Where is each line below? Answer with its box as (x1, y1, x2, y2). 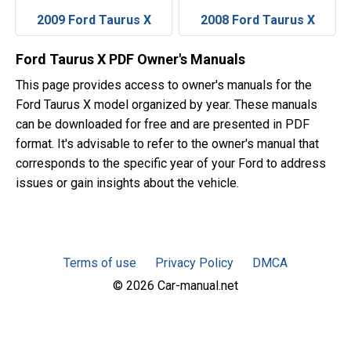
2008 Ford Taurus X (200, 13, 315, 27)
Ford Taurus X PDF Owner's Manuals (16, 51, 245, 67)
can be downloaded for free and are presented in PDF (16, 117, 309, 132)
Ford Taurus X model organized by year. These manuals (16, 97, 317, 112)
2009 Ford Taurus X (36, 13, 151, 27)
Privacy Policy (155, 255, 233, 270)
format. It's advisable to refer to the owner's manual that (16, 136, 319, 151)
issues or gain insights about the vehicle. (16, 175, 239, 190)
